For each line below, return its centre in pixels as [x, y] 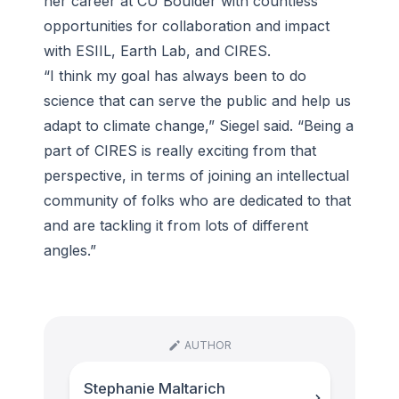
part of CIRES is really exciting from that [180, 151]
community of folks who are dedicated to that [197, 201]
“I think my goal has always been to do [175, 76]
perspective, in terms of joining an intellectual [196, 176]
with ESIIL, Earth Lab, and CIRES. [157, 51]
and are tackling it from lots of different [176, 226]
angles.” [70, 251]
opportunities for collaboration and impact [187, 26]
